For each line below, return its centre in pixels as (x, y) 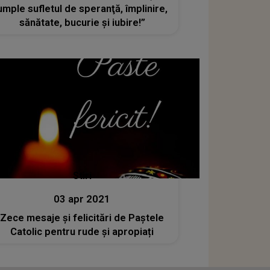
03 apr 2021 (82, 199)
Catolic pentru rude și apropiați (82, 232)
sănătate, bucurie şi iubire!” (82, 22)
